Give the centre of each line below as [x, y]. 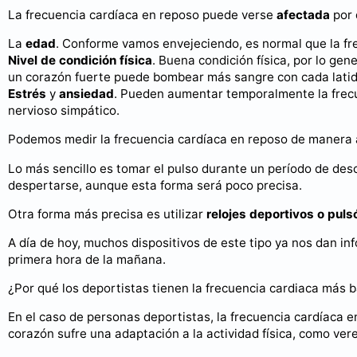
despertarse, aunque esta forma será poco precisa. [155, 185]
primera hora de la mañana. [87, 260]
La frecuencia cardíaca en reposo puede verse [142, 15]
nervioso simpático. [64, 111]
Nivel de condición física [80, 61]
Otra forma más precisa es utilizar [107, 214]
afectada [303, 15]
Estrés [27, 94]
